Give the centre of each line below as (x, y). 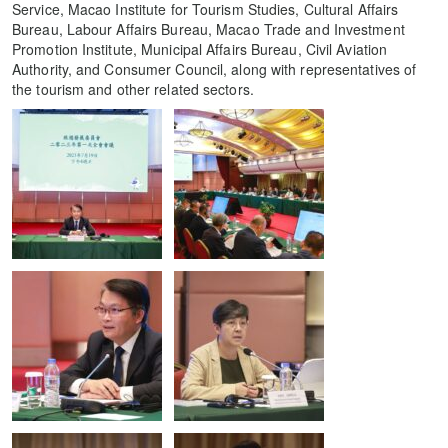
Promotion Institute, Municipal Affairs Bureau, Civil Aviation (200, 48)
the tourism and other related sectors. (133, 88)
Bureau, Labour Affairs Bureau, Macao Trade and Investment (208, 28)
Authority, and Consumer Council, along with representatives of (214, 68)
